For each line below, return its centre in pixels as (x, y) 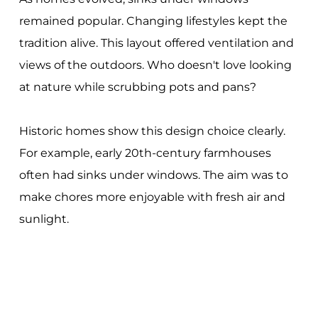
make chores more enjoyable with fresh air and (152, 197)
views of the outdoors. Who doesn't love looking (155, 65)
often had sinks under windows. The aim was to (153, 175)
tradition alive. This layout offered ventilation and (156, 43)
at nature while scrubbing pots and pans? (137, 87)
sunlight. (44, 219)
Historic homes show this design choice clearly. (152, 131)
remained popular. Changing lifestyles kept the (153, 21)
